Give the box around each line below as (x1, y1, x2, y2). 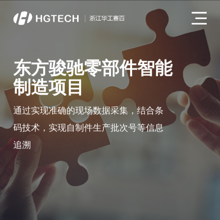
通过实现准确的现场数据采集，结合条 (13, 106, 164, 116)
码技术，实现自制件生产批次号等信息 (13, 123, 164, 133)
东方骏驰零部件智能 (13, 58, 172, 78)
